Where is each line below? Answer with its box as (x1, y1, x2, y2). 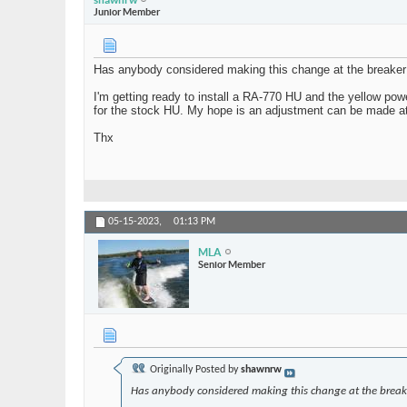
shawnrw (241, 364, 282, 376)
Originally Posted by (147, 364, 241, 376)
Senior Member (198, 258, 265, 270)
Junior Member (94, 5, 160, 17)
